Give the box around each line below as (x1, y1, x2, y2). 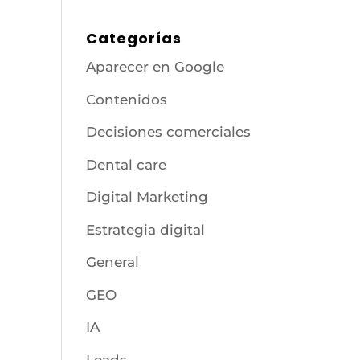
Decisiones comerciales (86, 124, 252, 140)
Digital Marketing (86, 189, 209, 205)
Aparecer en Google (86, 59, 225, 75)
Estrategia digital (86, 221, 206, 238)
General (86, 254, 140, 270)
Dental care (86, 156, 167, 173)
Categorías (86, 28, 182, 48)
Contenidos (86, 91, 168, 108)
